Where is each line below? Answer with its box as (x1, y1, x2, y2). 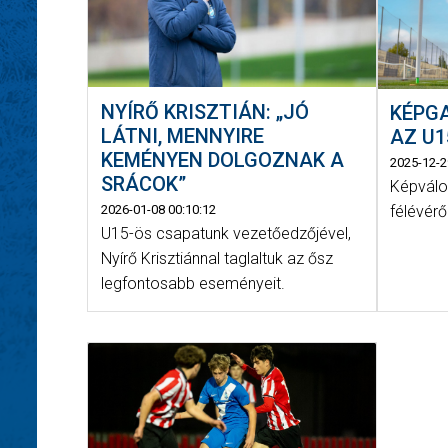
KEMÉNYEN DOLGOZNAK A (100, 147, 344, 172)
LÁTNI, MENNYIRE (100, 123, 264, 148)
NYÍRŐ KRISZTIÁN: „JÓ (100, 99, 309, 124)
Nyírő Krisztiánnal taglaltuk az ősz (100, 248, 333, 268)
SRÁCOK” (100, 171, 186, 196)
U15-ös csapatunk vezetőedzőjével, (100, 223, 351, 243)
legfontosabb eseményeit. (100, 273, 285, 293)
